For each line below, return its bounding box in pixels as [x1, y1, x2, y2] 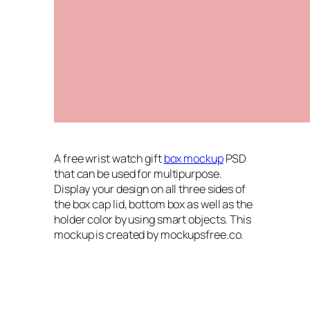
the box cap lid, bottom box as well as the [54, 196, 253, 212]
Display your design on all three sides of [54, 181, 246, 197]
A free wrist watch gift [54, 150, 164, 166]
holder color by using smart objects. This [54, 211, 251, 227]
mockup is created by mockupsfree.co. [54, 226, 244, 242]
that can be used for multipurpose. [54, 165, 222, 181]
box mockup [163, 150, 224, 166]
